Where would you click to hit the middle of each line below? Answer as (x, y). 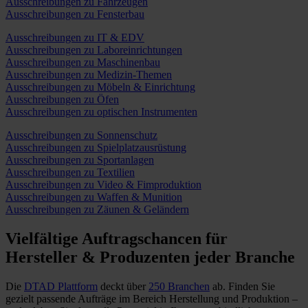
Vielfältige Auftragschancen (103, 239)
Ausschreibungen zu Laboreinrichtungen (94, 50)
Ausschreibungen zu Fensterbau (75, 14)
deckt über (123, 287)
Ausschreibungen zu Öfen (62, 100)
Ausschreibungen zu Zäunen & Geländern (97, 210)
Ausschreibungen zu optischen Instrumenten (101, 112)
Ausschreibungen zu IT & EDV (75, 38)
